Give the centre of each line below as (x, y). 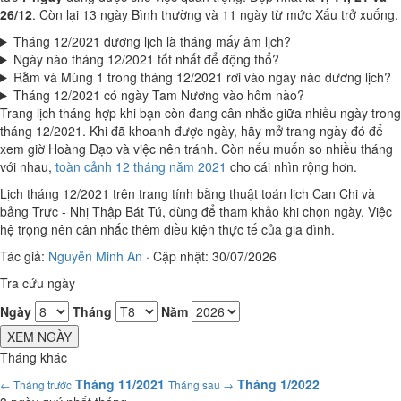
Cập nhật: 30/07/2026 (215, 256)
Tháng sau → (201, 384)
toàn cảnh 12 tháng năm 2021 (141, 166)
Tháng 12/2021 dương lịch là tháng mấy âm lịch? (152, 41)
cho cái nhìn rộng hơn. (292, 166)
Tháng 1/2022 (278, 384)
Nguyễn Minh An (95, 256)
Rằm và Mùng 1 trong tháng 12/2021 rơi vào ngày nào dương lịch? (202, 77)
